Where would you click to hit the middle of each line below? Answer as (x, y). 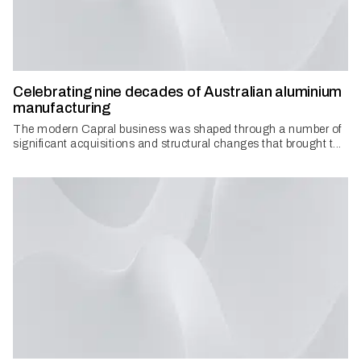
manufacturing (62, 108)
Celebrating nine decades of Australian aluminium (177, 92)
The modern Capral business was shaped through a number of (177, 130)
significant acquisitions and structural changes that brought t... (177, 144)
